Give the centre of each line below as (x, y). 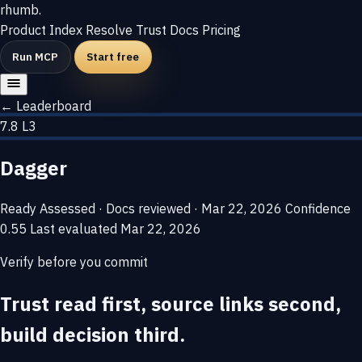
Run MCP (36, 56)
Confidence (318, 209)
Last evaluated (75, 229)
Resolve (111, 30)
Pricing (221, 30)
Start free (113, 56)
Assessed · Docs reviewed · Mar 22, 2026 (162, 209)
